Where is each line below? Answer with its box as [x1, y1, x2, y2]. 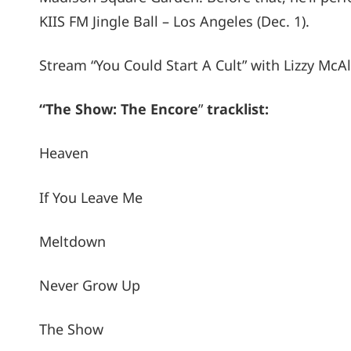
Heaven [39, 143, 89, 163]
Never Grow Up [39, 275, 140, 295]
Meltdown [39, 231, 106, 251]
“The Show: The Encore [39, 100, 198, 119]
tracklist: [207, 100, 269, 119]
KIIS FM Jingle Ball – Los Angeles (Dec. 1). [39, 11, 309, 31]
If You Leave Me [39, 187, 143, 207]
